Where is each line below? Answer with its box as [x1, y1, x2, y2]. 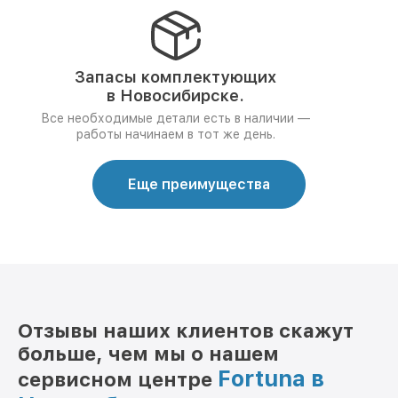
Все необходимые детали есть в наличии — [41, 111, 310, 125]
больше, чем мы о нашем [18, 342, 279, 365]
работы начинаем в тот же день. [76, 127, 275, 141]
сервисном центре [18, 368, 218, 391]
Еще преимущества [128, 176, 270, 193]
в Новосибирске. [107, 86, 244, 105]
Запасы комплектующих [75, 68, 276, 86]
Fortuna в [218, 365, 324, 392]
